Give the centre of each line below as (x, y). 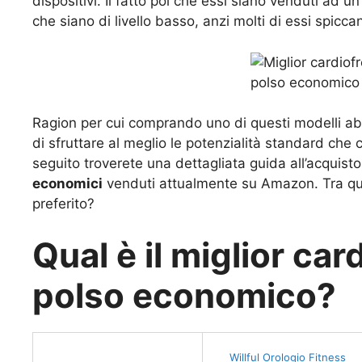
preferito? (63, 204)
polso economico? (184, 295)
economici (67, 184)
